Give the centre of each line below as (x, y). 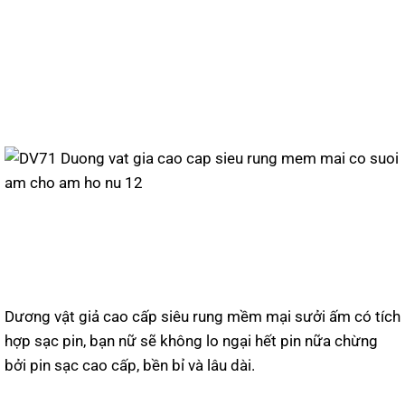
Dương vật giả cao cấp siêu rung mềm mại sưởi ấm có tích (202, 316)
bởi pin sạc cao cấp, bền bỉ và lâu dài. (130, 365)
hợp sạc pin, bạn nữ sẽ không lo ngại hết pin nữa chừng (191, 340)
